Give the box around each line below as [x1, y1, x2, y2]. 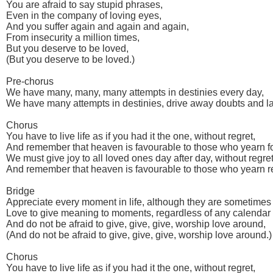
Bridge [6, 185, 35, 196]
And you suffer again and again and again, [6, 21, 189, 32]
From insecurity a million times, [6, 32, 140, 43]
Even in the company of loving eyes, [6, 10, 161, 21]
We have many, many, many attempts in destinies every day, [6, 87, 264, 97]
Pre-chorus [6, 76, 54, 87]
